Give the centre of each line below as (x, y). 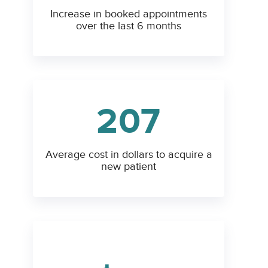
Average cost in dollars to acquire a (129, 155)
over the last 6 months (129, 26)
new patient (129, 167)
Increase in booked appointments (129, 14)
